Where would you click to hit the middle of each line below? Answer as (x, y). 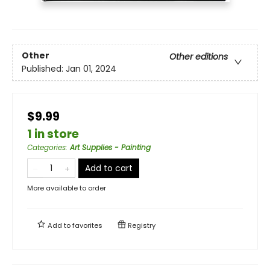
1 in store (53, 134)
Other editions (199, 57)
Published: (44, 69)
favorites (87, 225)
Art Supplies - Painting (110, 147)
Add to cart (109, 168)
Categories (46, 147)
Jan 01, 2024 (91, 69)
